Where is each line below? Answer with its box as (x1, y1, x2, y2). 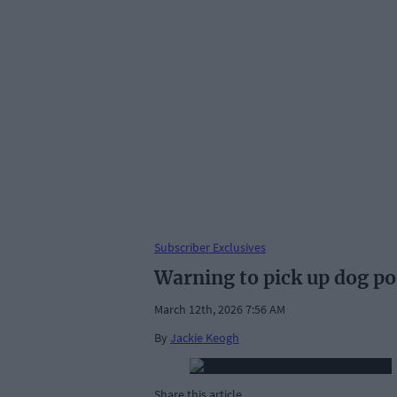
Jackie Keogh (170, 330, 239, 346)
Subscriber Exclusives (154, 238, 266, 255)
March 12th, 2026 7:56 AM (154, 301, 285, 318)
